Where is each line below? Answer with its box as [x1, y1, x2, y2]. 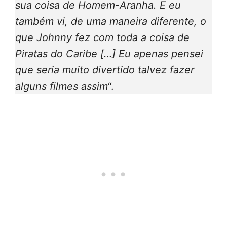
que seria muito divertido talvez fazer [15, 64, 194, 77]
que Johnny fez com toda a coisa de [15, 31, 190, 44]
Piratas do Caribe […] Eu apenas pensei [15, 48, 203, 60]
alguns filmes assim [15, 80, 108, 93]
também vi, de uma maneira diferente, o [15, 15, 206, 28]
